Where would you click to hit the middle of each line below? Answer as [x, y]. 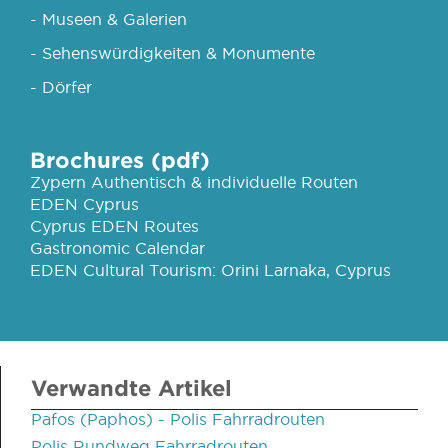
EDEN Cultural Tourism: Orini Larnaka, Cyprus [210, 269]
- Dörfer [61, 86]
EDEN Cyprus [84, 203]
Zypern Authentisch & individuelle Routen [194, 181]
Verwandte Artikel [131, 387]
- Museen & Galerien [108, 18]
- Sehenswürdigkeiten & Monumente [172, 52]
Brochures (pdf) [120, 159]
